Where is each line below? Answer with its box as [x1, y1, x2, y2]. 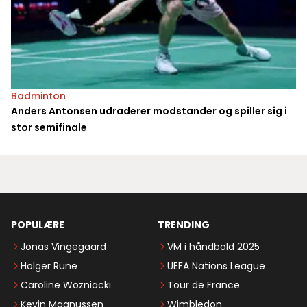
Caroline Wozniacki [21, 278, 111, 293]
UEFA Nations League [167, 259, 265, 273]
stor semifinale [11, 121, 87, 135]
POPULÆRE [11, 218, 64, 232]
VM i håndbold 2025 [167, 240, 260, 254]
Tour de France [167, 278, 240, 293]
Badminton [11, 89, 66, 103]
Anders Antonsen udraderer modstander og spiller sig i [11, 104, 287, 119]
